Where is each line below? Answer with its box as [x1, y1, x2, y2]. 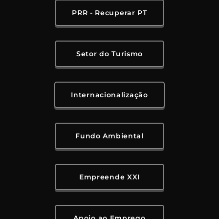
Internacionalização [71, 90, 148, 100]
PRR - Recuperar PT [72, 8, 147, 18]
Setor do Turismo [76, 49, 143, 59]
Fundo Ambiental [75, 131, 144, 141]
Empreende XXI [79, 173, 140, 182]
